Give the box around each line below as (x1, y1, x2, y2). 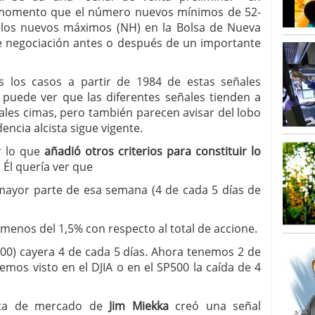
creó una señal (168, 298, 262, 314)
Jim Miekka (109, 298, 169, 314)
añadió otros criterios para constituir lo (44, 143, 262, 159)
